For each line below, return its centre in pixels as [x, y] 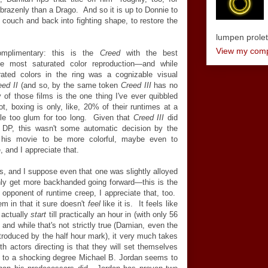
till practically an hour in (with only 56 [112, 214]
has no [164, 85]
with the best [152, 53]
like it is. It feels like [139, 204]
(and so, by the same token [69, 85]
